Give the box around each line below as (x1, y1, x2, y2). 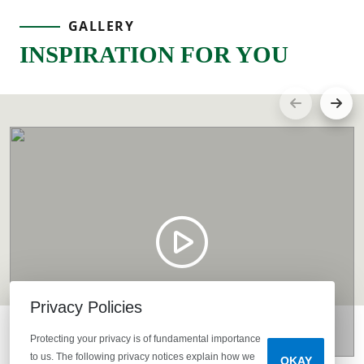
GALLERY (68, 17, 135, 36)
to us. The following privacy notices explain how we (30, 351, 255, 362)
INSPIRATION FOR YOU (19, 41, 288, 68)
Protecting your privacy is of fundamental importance (30, 333, 261, 344)
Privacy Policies (30, 298, 142, 316)
